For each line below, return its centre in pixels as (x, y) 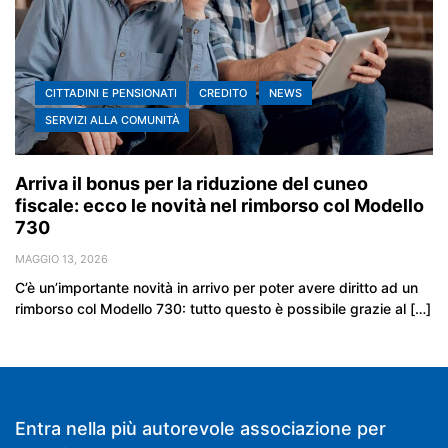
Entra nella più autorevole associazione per (200, 429)
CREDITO (222, 93)
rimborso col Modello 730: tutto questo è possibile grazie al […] (223, 309)
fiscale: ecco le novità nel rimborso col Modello (219, 206)
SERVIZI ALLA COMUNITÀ (112, 120)
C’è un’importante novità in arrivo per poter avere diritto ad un (216, 288)
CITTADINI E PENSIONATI (110, 93)
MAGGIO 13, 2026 (61, 259)
